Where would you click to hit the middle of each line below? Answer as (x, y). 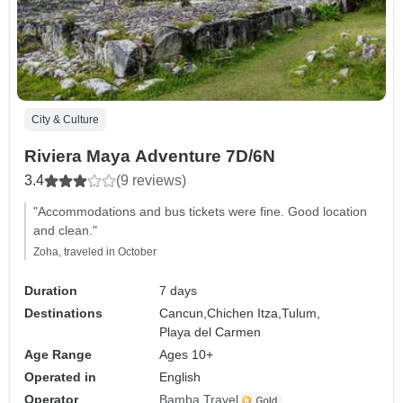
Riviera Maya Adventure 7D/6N (150, 157)
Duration (51, 291)
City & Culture (65, 120)
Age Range (58, 355)
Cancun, (184, 313)
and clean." (65, 231)
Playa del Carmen (210, 332)
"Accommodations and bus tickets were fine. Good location (200, 212)
